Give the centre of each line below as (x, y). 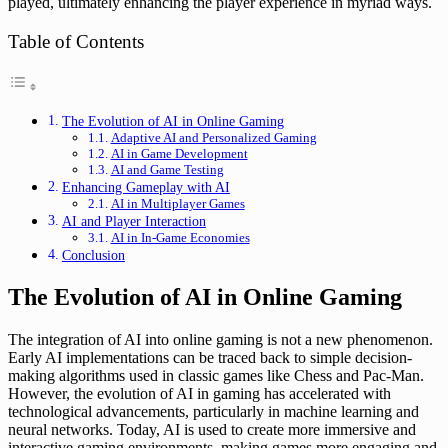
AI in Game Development (179, 153)
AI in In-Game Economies (180, 237)
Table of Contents (76, 41)
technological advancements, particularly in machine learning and (213, 411)
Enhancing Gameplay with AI (145, 186)
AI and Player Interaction (133, 220)
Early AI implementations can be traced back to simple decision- (210, 357)
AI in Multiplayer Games (177, 203)
